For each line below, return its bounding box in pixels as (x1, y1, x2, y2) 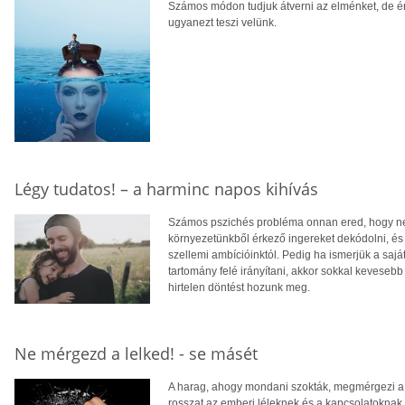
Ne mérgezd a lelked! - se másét (14, 343, 258, 365)
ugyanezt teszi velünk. (168, 16, 277, 30)
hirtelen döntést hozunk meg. (168, 281, 310, 295)
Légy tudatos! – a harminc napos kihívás (14, 178, 318, 201)
